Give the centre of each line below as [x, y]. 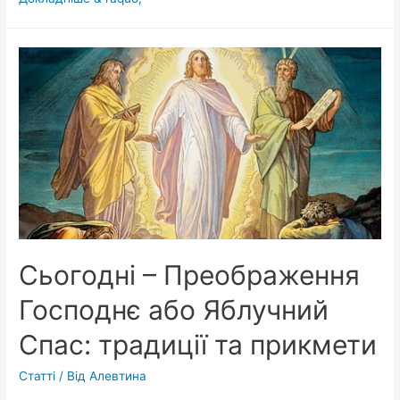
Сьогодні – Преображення [190, 275]
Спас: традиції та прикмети [198, 344]
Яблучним [48, 42]
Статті [37, 375]
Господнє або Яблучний [174, 309]
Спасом [42, 64]
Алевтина [118, 375]
